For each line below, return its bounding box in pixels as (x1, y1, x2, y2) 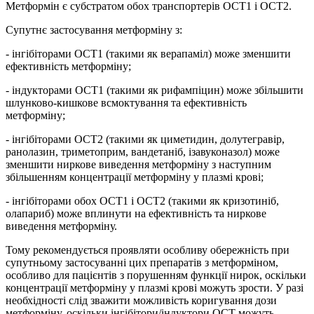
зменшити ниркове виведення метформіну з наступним (6, 158, 271, 170)
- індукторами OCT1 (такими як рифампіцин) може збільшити (6, 83, 303, 96)
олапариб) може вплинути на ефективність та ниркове (6, 207, 266, 219)
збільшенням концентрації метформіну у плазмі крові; (6, 170, 264, 183)
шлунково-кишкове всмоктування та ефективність (6, 96, 247, 109)
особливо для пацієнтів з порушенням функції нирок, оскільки (6, 268, 306, 281)
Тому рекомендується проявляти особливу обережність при (6, 243, 289, 256)
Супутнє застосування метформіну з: (6, 23, 182, 36)
